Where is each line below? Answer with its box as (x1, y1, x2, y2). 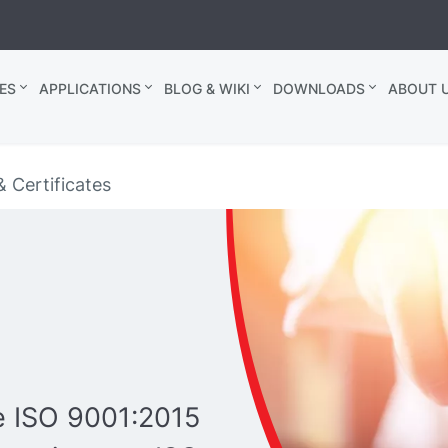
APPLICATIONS (38, 80, 141, 97)
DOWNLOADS (272, 80, 365, 97)
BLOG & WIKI (163, 80, 250, 97)
